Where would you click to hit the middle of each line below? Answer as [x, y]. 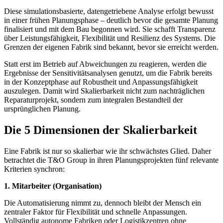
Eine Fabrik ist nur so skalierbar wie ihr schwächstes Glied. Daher [108, 151]
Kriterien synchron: [34, 169]
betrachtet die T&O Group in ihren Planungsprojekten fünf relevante [111, 160]
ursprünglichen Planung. [42, 109]
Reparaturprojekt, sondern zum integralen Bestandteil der [93, 100]
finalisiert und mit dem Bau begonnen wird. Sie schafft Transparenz [110, 29]
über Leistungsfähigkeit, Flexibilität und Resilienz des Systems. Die [110, 38]
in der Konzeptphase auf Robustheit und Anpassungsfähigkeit [101, 82]
